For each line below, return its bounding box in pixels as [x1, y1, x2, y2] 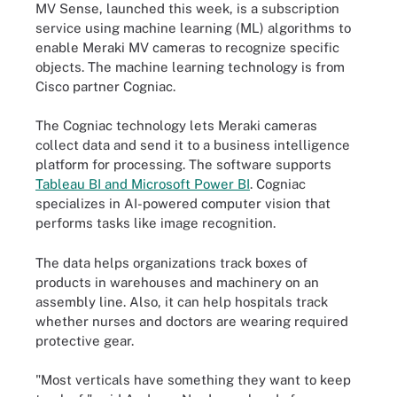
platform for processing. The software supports [35, 157, 331, 172]
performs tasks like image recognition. [35, 215, 276, 230]
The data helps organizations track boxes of [35, 254, 307, 270]
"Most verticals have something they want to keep [35, 372, 351, 387]
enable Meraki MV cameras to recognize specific [35, 39, 339, 55]
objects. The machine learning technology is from [35, 58, 345, 74]
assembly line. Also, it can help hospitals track [35, 293, 328, 309]
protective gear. [35, 332, 134, 348]
